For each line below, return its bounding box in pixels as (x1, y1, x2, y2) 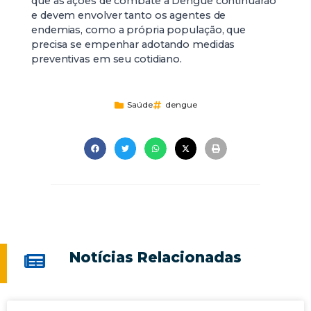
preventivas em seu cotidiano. (31, 53, 183, 66)
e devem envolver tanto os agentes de (31, 9, 226, 22)
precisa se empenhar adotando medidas (31, 38, 235, 51)
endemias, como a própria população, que (31, 24, 246, 37)
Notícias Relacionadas (69, 248, 242, 266)
